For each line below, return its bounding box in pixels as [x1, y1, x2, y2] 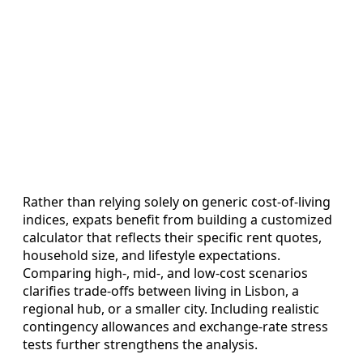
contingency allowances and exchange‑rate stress [23, 317, 328, 335]
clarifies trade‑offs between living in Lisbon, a [23, 281, 299, 300]
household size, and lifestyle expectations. [23, 246, 280, 264]
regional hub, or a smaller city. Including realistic [23, 299, 319, 318]
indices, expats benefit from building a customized [23, 210, 332, 228]
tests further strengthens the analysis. [23, 335, 258, 353]
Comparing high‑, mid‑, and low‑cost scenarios [23, 263, 308, 282]
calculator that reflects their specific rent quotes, [23, 228, 322, 246]
